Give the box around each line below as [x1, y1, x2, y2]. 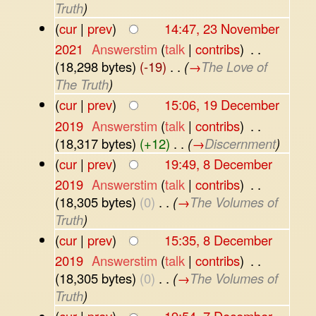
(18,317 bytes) [54, 133, 136, 152]
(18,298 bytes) [54, 57, 136, 76]
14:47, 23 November [164, 19, 279, 38]
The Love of [200, 57, 267, 76]
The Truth [54, 75, 109, 94]
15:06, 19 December [164, 95, 279, 114]
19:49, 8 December [164, 154, 272, 173]
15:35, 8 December [164, 231, 272, 250]
